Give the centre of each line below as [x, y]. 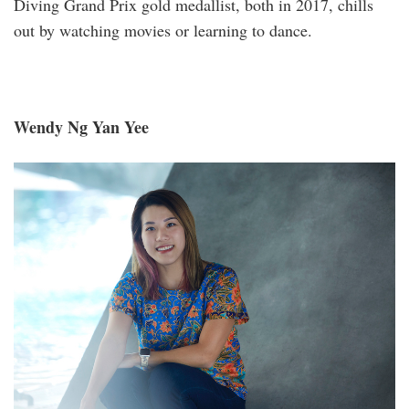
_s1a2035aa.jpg [83, 184]
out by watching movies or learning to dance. [163, 31]
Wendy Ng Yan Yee [81, 127]
